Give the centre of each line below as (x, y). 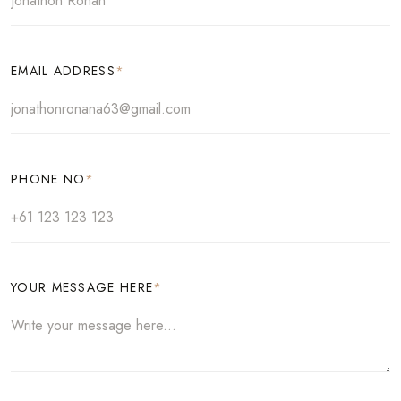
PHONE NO (48, 179)
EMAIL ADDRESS (63, 71)
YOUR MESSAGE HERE (82, 288)
